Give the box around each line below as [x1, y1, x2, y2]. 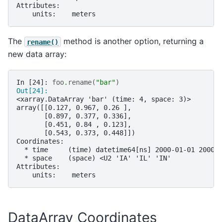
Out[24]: [16, 86, 52, 95]
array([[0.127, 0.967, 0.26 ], [16, 103, 131, 111]
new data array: [8, 49, 66, 59]
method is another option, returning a [61, 36, 204, 47]
